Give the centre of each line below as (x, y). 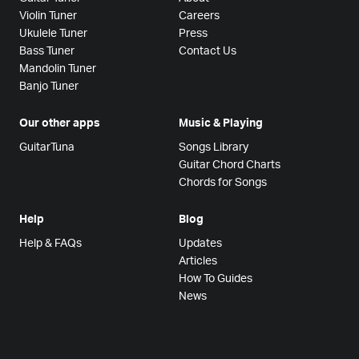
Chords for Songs (223, 182)
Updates (200, 243)
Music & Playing (221, 123)
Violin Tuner (48, 16)
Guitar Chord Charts (230, 165)
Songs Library (214, 147)
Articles (198, 261)
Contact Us (208, 51)
